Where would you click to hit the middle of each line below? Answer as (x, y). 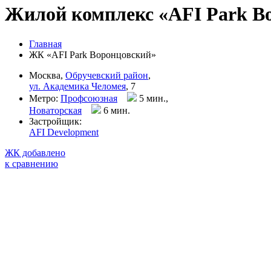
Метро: (45, 98)
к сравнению (31, 163)
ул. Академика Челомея (77, 86)
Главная (45, 44)
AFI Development (64, 132)
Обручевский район (107, 75)
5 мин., (152, 98)
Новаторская (55, 110)
